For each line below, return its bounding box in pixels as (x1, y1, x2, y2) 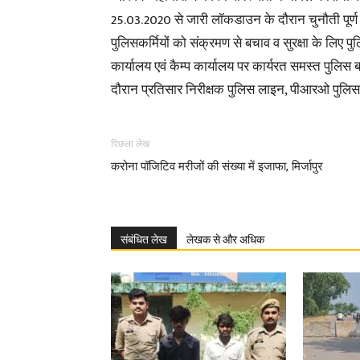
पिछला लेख (111, 138, 149, 149)
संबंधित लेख (121, 233, 167, 246)
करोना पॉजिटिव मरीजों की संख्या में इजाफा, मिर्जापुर (111, 159, 323, 174)
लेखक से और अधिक (186, 233, 264, 246)
